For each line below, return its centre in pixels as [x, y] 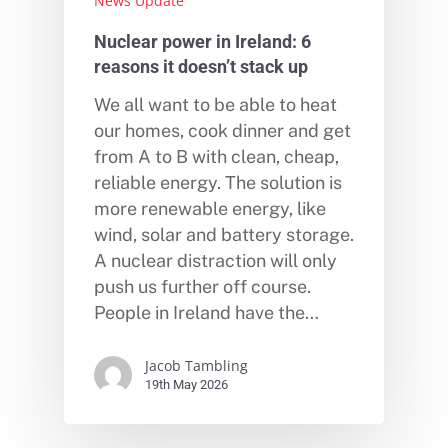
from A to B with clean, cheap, [216, 156]
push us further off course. [202, 286]
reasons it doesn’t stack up [201, 66]
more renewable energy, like [210, 208]
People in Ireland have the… [206, 312]
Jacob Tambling [196, 365]
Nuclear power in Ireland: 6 [202, 41]
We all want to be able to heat [215, 104]
